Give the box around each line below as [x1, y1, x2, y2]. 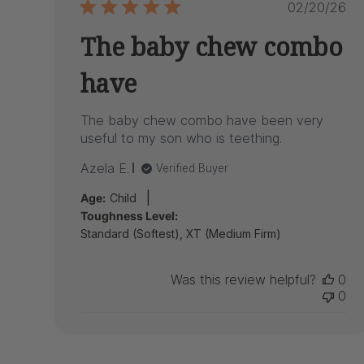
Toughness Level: [80, 208, 179, 223]
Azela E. [80, 159, 130, 176]
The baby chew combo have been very [80, 111, 324, 128]
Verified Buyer [156, 161, 229, 175]
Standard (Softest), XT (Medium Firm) [80, 226, 282, 240]
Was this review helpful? [171, 271, 317, 288]
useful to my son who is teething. [80, 129, 283, 146]
